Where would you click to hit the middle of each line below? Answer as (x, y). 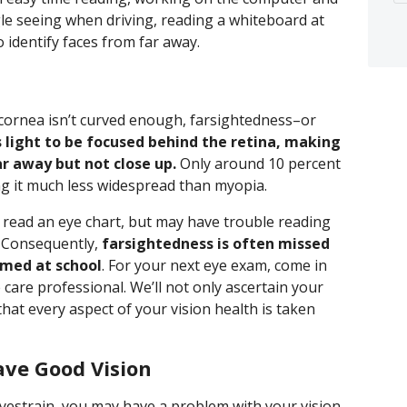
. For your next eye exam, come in (214, 265)
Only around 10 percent (258, 164)
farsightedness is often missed (216, 243)
